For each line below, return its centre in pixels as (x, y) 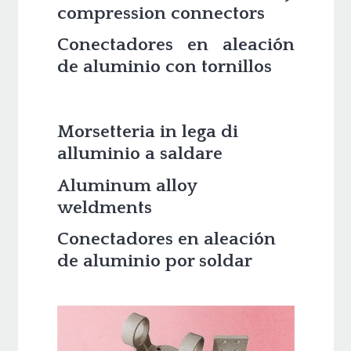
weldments (104, 207)
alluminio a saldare (139, 154)
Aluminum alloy (127, 185)
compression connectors (161, 13)
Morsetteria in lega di (147, 132)
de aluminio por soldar (154, 261)
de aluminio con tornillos (164, 67)
